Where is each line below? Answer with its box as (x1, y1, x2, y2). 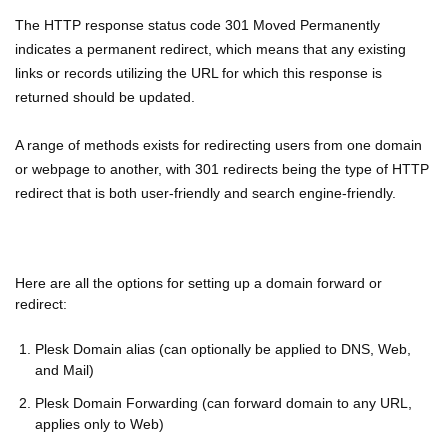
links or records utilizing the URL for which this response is (15, 65, 382, 81)
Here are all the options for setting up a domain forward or (15, 275, 382, 291)
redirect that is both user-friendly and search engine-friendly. (15, 185, 396, 201)
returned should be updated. (15, 89, 195, 105)
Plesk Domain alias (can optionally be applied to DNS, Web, (35, 341, 411, 357)
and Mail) (35, 362, 94, 378)
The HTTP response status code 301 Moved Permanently (15, 17, 380, 33)
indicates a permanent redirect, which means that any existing (15, 41, 406, 57)
